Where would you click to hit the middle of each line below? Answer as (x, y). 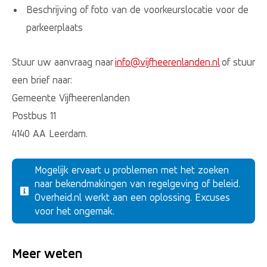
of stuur (237, 62)
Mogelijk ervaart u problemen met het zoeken (132, 170)
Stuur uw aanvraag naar (63, 62)
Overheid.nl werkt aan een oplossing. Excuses (133, 198)
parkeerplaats (54, 28)
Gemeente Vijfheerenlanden (72, 97)
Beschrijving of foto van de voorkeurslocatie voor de (137, 10)
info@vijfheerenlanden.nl (167, 62)
